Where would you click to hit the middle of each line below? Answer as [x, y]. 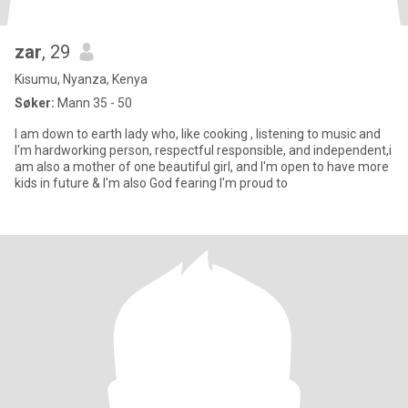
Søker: [35, 103]
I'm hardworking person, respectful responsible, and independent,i [203, 150]
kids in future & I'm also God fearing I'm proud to [151, 183]
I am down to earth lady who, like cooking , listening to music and [198, 134]
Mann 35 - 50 [93, 103]
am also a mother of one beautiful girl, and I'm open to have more [202, 167]
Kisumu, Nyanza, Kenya [81, 79]
